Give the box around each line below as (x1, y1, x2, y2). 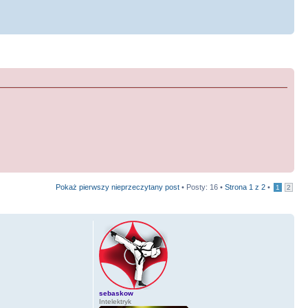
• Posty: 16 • (179, 183, 225, 192)
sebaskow (98, 289, 133, 298)
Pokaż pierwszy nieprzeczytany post (56, 183, 179, 192)
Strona (225, 183, 249, 192)
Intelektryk (98, 298, 131, 306)
